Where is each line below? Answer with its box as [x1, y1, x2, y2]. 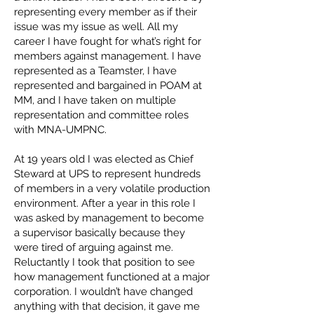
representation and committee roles [14, 109, 189, 121]
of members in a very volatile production [14, 182, 210, 195]
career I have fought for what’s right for [14, 35, 201, 48]
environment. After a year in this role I [14, 197, 196, 210]
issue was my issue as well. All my [14, 20, 178, 33]
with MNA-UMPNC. [14, 123, 107, 136]
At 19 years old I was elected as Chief [14, 153, 193, 165]
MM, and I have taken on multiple [14, 94, 176, 107]
